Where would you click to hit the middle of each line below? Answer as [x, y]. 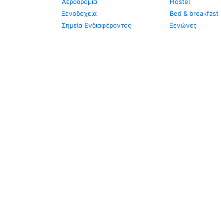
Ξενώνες [183, 25]
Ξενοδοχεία [79, 13]
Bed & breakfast [194, 13]
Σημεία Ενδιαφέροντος [96, 25]
